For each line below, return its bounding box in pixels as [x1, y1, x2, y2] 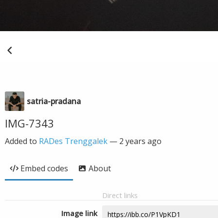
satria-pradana [27, 96, 81, 107]
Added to [5, 136, 39, 146]
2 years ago [119, 136, 162, 146]
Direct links [102, 190, 138, 200]
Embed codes [20, 163, 68, 174]
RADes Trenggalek [39, 136, 108, 146]
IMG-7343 [5, 116, 54, 130]
